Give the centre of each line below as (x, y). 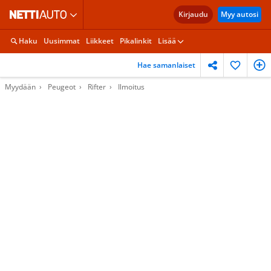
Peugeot (62, 87)
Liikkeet (100, 41)
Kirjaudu (193, 14)
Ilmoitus (131, 87)
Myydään (20, 87)
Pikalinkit (136, 41)
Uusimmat (62, 41)
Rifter (97, 87)
